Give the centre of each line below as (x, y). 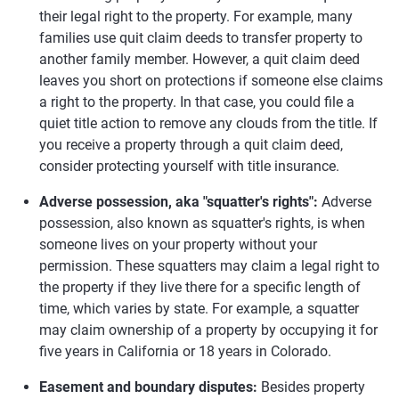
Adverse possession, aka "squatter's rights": (179, 202)
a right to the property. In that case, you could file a (197, 102)
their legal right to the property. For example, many (196, 16)
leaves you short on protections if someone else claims (211, 81)
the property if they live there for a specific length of (200, 287)
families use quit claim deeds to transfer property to (201, 38)
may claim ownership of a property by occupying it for (208, 330)
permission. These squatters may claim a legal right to (209, 266)
